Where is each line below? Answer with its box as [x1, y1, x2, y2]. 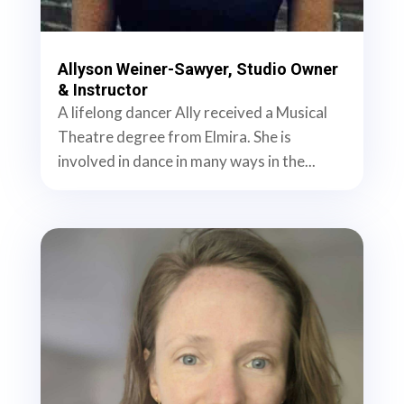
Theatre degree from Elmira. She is [57, 127, 291, 147]
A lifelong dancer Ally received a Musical [57, 103, 327, 123]
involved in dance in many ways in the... [57, 151, 316, 171]
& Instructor [57, 80, 148, 100]
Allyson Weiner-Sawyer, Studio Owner [57, 60, 338, 79]
